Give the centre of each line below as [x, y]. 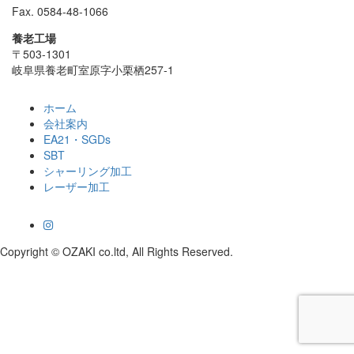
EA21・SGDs [77, 139]
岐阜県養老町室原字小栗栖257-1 [93, 70]
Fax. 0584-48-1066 [60, 11]
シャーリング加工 [88, 171]
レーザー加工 [77, 187]
